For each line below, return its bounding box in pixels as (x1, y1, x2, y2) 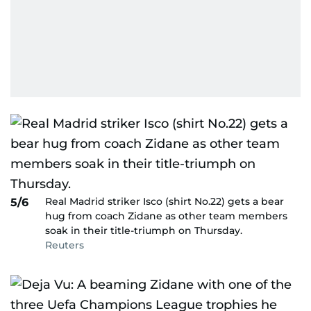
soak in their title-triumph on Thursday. (45, 224, 242, 237)
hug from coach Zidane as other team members (45, 210, 287, 222)
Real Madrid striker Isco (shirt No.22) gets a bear (45, 195, 284, 208)
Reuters (45, 239, 84, 251)
